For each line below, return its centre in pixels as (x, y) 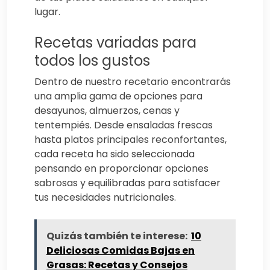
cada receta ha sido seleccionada (115, 154)
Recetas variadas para (115, 43)
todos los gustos (92, 61)
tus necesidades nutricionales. (105, 198)
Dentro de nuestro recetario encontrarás (133, 82)
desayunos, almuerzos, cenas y (107, 111)
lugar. (47, 12)
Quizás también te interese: (117, 236)
